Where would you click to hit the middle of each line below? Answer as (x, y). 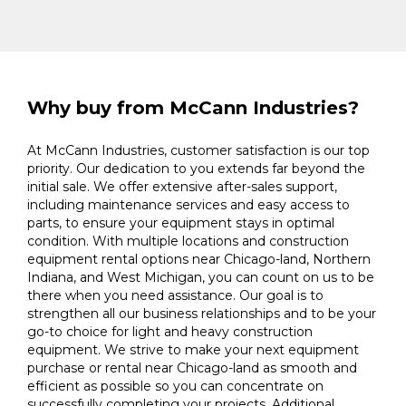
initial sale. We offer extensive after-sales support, (182, 187)
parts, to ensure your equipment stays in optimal (181, 223)
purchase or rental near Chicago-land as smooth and (192, 368)
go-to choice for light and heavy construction (170, 332)
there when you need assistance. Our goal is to (175, 295)
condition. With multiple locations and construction (188, 241)
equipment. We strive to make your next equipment (193, 350)
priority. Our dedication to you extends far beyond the (196, 169)
